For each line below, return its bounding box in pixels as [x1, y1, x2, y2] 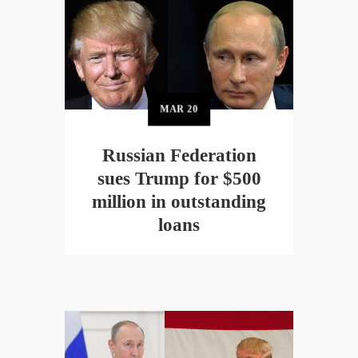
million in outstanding [92, 192, 266, 213]
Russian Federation [101, 145, 257, 166]
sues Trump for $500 [97, 169, 261, 189]
